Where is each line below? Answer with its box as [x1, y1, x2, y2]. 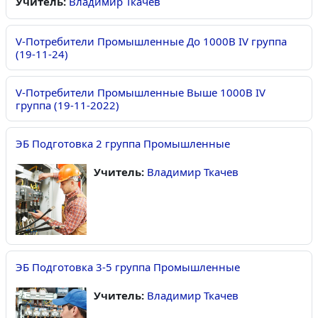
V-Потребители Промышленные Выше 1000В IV [16, 85, 265, 100]
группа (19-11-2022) [16, 98, 119, 113]
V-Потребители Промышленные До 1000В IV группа [16, 34, 287, 49]
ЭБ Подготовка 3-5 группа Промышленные [16, 260, 240, 275]
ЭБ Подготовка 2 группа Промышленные [16, 136, 230, 151]
